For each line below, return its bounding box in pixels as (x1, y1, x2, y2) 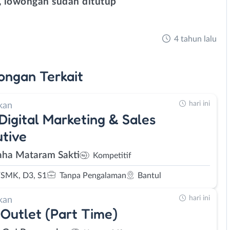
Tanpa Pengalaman (60, 171, 126, 180)
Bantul (138, 171, 161, 180)
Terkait (40, 67, 83, 84)
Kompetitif (93, 151, 131, 160)
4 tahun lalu (174, 35, 217, 43)
